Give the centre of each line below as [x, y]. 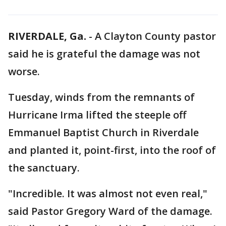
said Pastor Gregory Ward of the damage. [110, 211]
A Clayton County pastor [155, 36]
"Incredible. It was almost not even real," [108, 193]
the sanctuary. [44, 168]
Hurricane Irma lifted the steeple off [97, 115]
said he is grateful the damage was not [104, 54]
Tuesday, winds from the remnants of [101, 97]
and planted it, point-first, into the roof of [112, 150]
